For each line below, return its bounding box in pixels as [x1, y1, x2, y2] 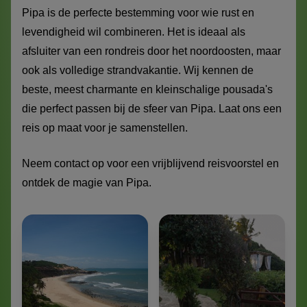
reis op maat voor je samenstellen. [22, 122, 188, 134]
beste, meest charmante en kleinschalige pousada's [22, 84, 273, 96]
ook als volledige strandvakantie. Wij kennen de [22, 64, 254, 77]
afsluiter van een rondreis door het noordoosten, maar [22, 45, 281, 58]
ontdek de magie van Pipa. [22, 177, 151, 189]
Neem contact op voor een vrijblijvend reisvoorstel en [22, 158, 279, 170]
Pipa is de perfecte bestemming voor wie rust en [22, 7, 254, 19]
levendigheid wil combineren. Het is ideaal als [22, 26, 245, 38]
